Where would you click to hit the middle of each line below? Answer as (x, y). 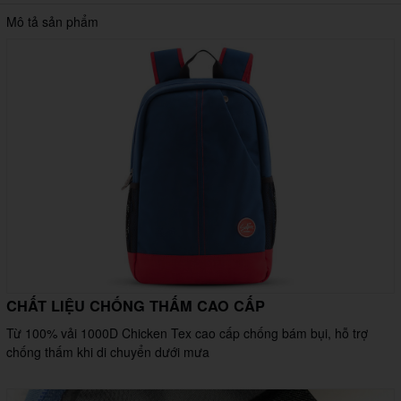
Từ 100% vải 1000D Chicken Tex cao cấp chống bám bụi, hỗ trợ (187, 333)
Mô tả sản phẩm (52, 22)
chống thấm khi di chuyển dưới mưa (108, 352)
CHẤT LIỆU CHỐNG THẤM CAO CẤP (136, 306)
